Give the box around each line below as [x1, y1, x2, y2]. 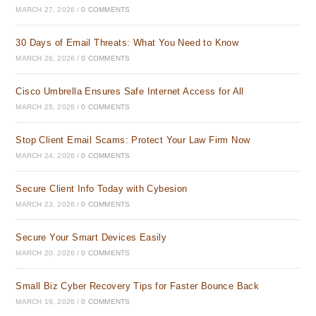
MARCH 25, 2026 [16, 103, 75, 111]
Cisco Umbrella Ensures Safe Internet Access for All [16, 86, 244, 97]
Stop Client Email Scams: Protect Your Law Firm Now [16, 135, 250, 145]
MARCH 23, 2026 [16, 200, 75, 208]
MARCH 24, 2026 [16, 152, 75, 159]
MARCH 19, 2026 [16, 298, 75, 305]
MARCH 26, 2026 [16, 54, 75, 62]
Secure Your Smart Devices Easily [16, 232, 167, 243]
